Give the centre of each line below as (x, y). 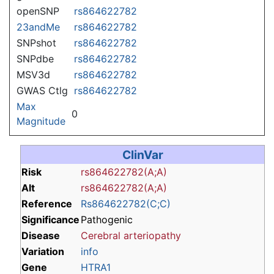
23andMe (38, 27)
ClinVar (143, 154)
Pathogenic (107, 219)
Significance (50, 219)
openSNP (38, 11)
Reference (47, 203)
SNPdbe (35, 58)
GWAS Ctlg (42, 90)
